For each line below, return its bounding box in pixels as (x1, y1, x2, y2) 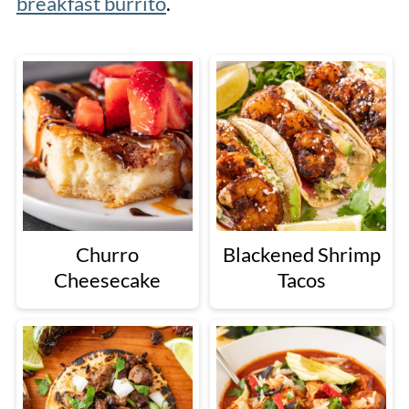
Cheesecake (54, 267, 162, 293)
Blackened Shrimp (222, 242, 381, 267)
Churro (76, 242, 140, 267)
